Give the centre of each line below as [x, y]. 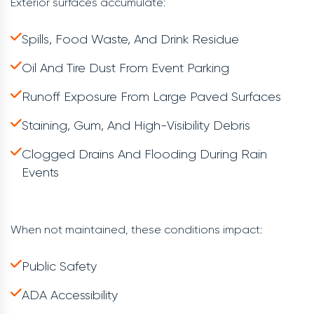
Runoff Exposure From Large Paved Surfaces [151, 97]
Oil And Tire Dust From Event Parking [125, 68]
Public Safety [59, 266]
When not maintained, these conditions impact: [136, 230]
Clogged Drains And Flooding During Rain [144, 154]
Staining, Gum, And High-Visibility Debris [136, 125]
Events [40, 172]
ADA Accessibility [70, 295]
